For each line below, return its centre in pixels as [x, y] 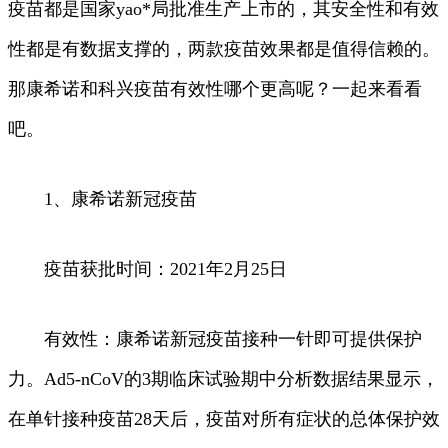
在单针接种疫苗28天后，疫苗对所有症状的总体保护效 [224, 418]
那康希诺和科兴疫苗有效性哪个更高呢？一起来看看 [215, 88]
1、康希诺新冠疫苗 [102, 198]
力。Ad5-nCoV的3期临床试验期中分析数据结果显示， [223, 378]
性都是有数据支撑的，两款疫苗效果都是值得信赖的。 [224, 48]
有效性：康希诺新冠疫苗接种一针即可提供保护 [215, 338]
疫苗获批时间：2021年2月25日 [147, 268]
